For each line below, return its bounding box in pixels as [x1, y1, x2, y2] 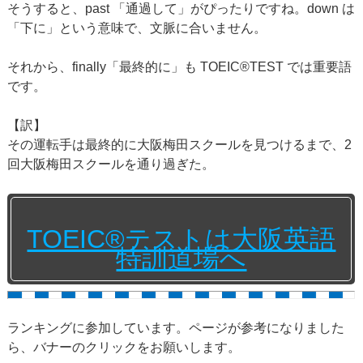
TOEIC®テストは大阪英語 [27, 224, 336, 254]
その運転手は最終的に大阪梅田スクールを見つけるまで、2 [7, 138, 352, 152]
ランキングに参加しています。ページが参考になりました [7, 321, 345, 335]
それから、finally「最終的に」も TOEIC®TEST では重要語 [7, 60, 352, 75]
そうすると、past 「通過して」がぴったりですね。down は [7, 2, 356, 16]
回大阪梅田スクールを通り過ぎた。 [7, 157, 216, 172]
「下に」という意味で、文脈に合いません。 [7, 21, 267, 36]
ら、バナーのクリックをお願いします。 [7, 340, 241, 355]
